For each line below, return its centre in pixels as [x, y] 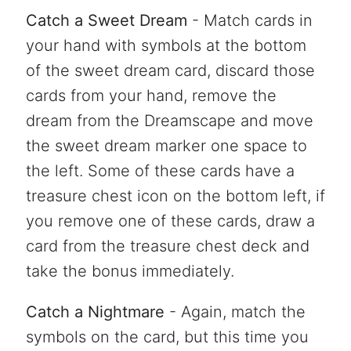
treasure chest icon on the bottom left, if [175, 196]
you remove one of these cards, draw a [170, 221]
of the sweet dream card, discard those [170, 71]
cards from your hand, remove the [151, 96]
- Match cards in [250, 21]
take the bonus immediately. [130, 271]
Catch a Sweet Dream [106, 21]
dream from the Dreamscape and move [169, 121]
